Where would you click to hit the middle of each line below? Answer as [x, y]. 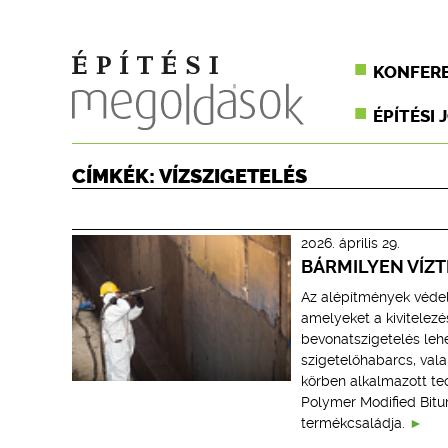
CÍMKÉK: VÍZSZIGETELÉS [189, 176]
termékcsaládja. [352, 423]
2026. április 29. [350, 243]
